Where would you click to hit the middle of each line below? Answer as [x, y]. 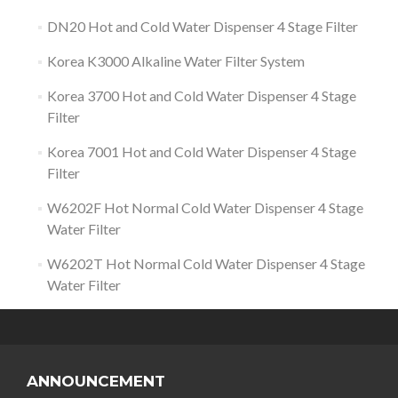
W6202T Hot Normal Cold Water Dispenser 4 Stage [206, 263]
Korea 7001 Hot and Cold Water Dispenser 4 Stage [201, 151]
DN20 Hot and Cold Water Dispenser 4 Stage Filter [202, 26]
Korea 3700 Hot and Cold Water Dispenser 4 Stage [201, 96]
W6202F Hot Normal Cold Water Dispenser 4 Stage [205, 207]
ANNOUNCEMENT [96, 381]
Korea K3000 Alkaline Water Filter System [175, 61]
